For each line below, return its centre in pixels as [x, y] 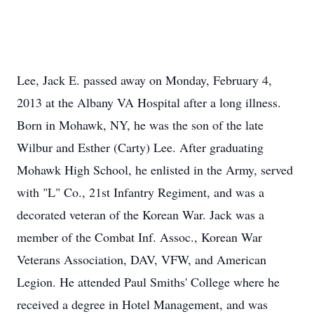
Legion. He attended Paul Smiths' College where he [148, 282]
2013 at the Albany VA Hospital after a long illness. [149, 102]
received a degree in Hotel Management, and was [142, 304]
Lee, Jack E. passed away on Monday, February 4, [144, 80]
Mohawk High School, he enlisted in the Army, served [155, 170]
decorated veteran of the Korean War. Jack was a [141, 214]
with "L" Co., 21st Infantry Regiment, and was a [141, 192]
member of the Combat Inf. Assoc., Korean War [139, 237]
